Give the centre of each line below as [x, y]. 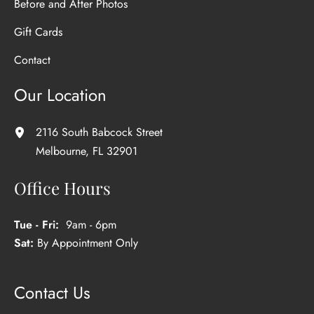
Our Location [60, 95]
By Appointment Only [88, 243]
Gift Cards [38, 32]
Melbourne [61, 151]
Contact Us [52, 293]
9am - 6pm [91, 225]
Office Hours [62, 188]
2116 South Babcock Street [99, 132]
